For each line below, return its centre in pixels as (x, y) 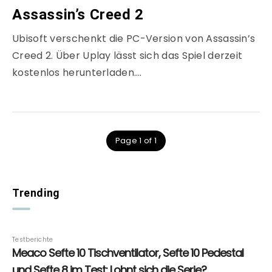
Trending (36, 193)
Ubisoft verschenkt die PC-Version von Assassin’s (134, 39)
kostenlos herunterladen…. (77, 73)
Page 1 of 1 (136, 141)
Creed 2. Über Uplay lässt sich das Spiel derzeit (127, 56)
